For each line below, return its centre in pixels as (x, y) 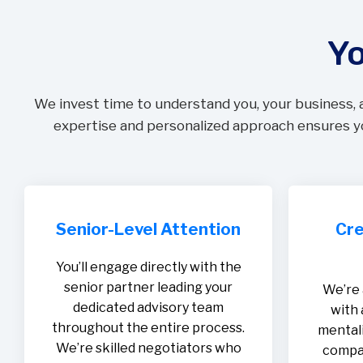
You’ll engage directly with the (148, 267)
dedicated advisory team (148, 308)
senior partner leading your (148, 288)
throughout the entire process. (148, 328)
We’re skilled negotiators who (148, 348)
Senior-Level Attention (148, 230)
